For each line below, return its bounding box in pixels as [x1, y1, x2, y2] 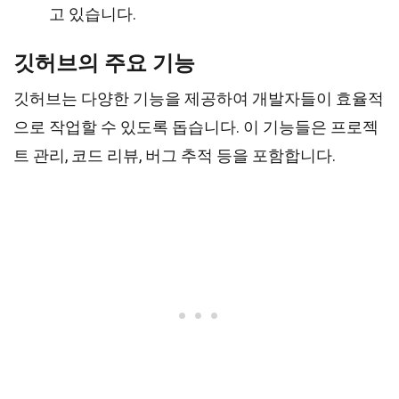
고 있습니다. [49, 4, 136, 23]
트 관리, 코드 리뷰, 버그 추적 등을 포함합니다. [13, 146, 336, 165]
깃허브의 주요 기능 [13, 51, 195, 76]
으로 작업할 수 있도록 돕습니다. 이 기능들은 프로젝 [13, 118, 379, 136]
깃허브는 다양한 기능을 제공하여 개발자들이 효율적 [13, 89, 384, 108]
